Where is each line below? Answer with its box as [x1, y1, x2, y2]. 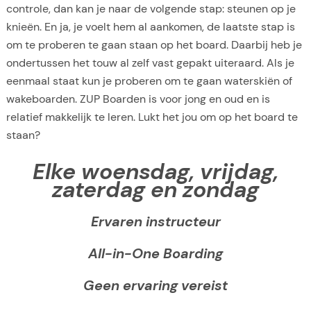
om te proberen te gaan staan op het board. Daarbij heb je [6, 37, 302, 53]
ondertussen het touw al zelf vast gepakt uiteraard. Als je [6, 56, 294, 71]
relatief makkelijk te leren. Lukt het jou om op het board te [6, 110, 298, 125]
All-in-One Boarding [88, 244, 223, 262]
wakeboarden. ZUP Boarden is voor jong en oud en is [6, 92, 270, 107]
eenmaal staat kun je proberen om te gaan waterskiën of [6, 74, 292, 89]
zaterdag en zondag [52, 174, 259, 204]
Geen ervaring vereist [83, 276, 228, 294]
